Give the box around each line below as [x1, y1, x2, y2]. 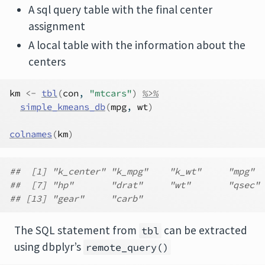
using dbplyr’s [14, 240, 83, 254]
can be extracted [161, 223, 247, 238]
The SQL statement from [14, 223, 139, 238]
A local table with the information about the [28, 38, 245, 53]
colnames [9, 128, 52, 140]
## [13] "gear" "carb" [9, 193, 143, 205]
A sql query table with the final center [28, 2, 212, 17]
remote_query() [86, 241, 169, 254]
